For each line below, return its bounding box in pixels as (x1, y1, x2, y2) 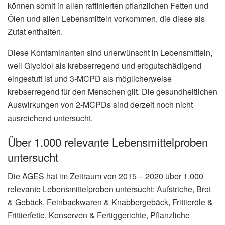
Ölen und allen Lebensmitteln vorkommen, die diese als (8, 13, 205, 25)
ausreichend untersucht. (8, 112, 93, 124)
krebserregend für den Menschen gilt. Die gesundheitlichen (8, 86, 217, 98)
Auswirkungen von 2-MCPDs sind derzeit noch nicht (8, 99, 193, 111)
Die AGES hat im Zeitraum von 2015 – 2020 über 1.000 (8, 170, 203, 182)
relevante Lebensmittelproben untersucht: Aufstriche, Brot (8, 183, 211, 195)
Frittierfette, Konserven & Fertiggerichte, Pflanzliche (8, 209, 190, 221)
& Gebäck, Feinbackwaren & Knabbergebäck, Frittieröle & (8, 196, 213, 208)
